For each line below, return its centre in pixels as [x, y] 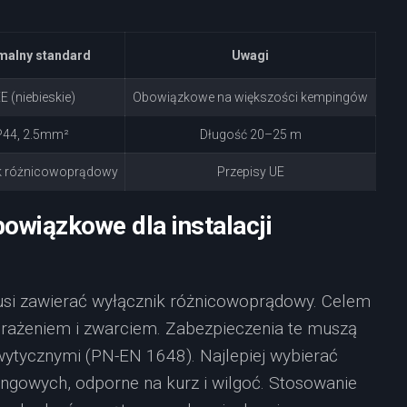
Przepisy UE [250, 172]
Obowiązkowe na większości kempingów [250, 97]
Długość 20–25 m [250, 134]
